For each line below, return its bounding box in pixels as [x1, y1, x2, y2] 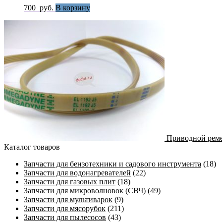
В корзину [55, 3, 90, 12]
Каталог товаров [4, 143, 60, 152]
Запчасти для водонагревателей [24, 168, 131, 177]
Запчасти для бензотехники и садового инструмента [24, 160, 201, 168]
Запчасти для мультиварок [24, 195, 112, 204]
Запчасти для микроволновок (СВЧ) [24, 186, 146, 195]
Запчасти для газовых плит [24, 177, 115, 186]
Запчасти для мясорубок [24, 204, 106, 213]
